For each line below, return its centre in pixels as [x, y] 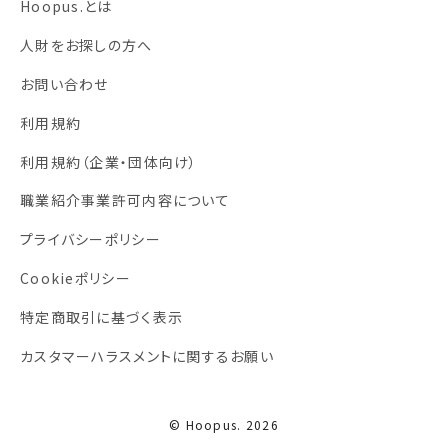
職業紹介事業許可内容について [125, 200]
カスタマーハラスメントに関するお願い [147, 355]
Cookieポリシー [75, 277]
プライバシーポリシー [90, 239]
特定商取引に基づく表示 [102, 316]
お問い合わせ [64, 83]
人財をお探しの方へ [86, 45]
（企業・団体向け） [139, 161]
